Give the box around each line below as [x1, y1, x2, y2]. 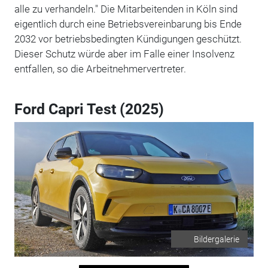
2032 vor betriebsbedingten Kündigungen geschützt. [14, 32, 242, 45]
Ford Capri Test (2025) [14, 100, 164, 118]
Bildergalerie [194, 234, 240, 244]
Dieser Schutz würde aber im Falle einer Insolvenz [14, 47, 234, 60]
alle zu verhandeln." [14, 2, 100, 15]
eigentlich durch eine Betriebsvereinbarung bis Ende [14, 17, 242, 30]
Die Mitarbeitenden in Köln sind [100, 2, 237, 15]
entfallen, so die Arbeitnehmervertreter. [14, 62, 186, 75]
